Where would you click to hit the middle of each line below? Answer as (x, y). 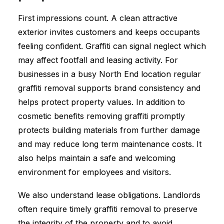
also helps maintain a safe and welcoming (97, 158)
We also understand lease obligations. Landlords (109, 195)
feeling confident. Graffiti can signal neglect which (112, 46)
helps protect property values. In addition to (101, 102)
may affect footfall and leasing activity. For (98, 60)
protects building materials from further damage (109, 130)
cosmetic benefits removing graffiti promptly (101, 116)
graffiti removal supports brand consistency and (109, 88)
